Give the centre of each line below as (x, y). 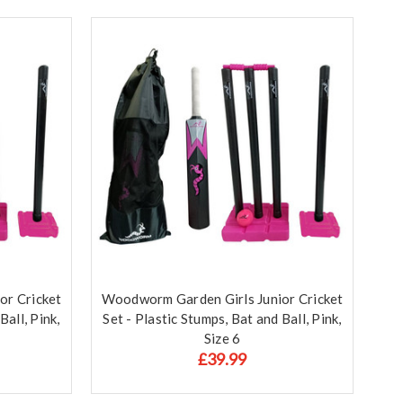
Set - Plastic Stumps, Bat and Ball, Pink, (222, 318)
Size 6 (222, 338)
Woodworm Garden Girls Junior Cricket (222, 298)
